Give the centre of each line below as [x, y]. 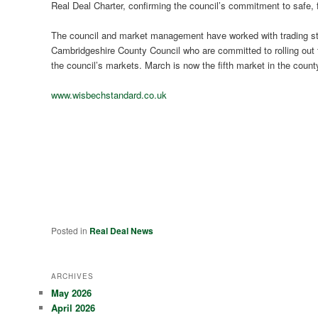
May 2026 [72, 293]
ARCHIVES [73, 276]
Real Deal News [122, 230]
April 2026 [73, 308]
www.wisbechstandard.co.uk [109, 94]
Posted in [70, 230]
